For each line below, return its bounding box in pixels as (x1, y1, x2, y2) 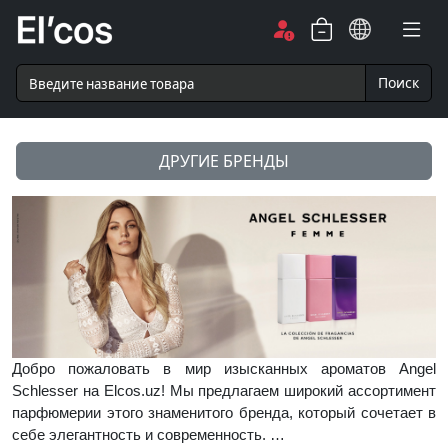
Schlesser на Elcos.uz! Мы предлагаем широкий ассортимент (12, 381, 436, 399)
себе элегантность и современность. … (12, 425, 285, 443)
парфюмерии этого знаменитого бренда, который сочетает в (12, 403, 436, 421)
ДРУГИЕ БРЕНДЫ (159, 149, 289, 172)
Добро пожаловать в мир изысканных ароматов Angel (12, 359, 436, 377)
